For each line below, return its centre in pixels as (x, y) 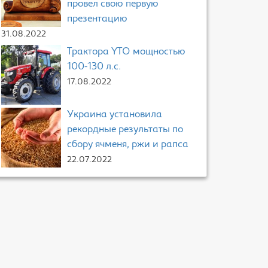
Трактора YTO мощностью (126, 52)
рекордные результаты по (125, 130)
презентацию (97, 19)
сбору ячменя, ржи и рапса (128, 145)
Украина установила (115, 115)
